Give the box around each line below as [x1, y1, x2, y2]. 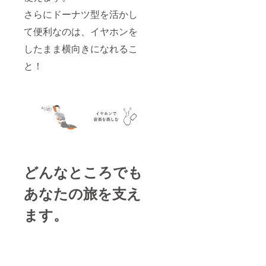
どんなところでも [24, 161, 142, 182]
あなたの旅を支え [24, 183, 141, 204]
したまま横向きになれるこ [24, 42, 138, 56]
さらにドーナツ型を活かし [24, 7, 138, 21]
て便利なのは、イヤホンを [24, 24, 138, 39]
